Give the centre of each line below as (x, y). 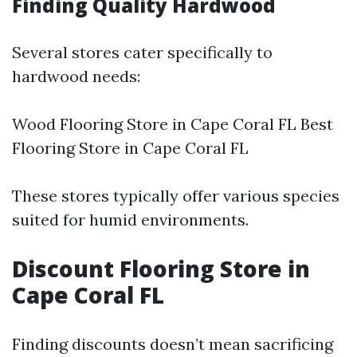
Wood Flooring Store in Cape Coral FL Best (173, 124)
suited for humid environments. (130, 220)
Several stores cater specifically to (142, 52)
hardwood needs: (76, 76)
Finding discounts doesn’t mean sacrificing (173, 344)
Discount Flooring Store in (161, 269)
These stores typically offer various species (176, 196)
